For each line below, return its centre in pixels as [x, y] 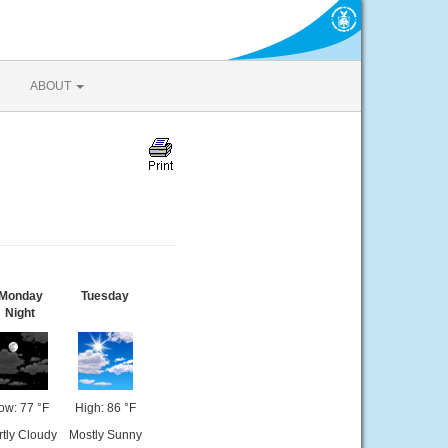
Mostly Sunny [105, 435]
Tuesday [105, 296]
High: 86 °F [105, 408]
